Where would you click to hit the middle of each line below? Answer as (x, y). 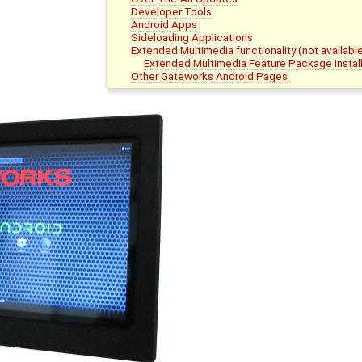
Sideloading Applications (192, 37)
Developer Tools (172, 11)
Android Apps (164, 24)
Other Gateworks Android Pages (210, 76)
